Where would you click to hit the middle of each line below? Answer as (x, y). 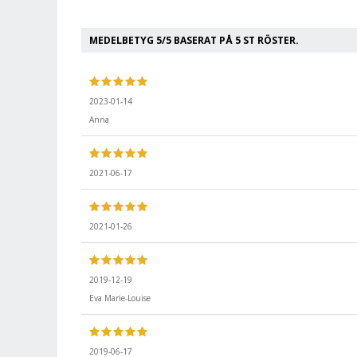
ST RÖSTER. (270, 40)
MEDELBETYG (123, 40)
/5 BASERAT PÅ (198, 40)
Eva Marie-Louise (120, 298)
